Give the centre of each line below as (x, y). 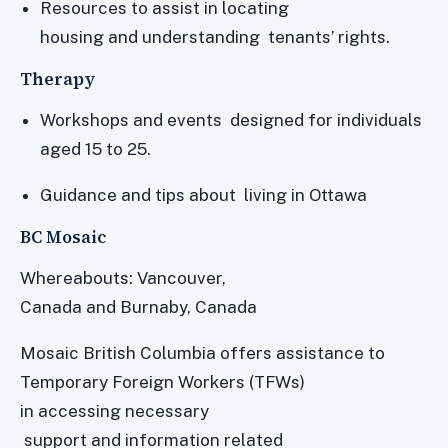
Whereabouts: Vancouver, (125, 277)
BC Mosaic (63, 236)
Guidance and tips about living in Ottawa (204, 194)
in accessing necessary (116, 410)
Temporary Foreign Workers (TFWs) (164, 381)
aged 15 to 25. (96, 148)
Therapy (57, 78)
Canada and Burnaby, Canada (138, 306)
